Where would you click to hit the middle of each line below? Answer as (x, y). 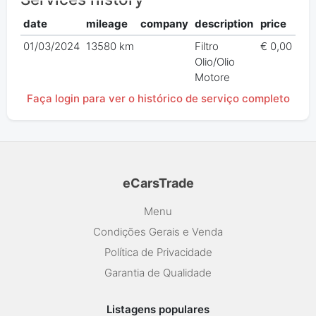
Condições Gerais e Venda (158, 231)
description (224, 24)
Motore (213, 78)
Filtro (207, 47)
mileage (107, 24)
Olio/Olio (215, 62)
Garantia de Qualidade (158, 272)
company (165, 24)
